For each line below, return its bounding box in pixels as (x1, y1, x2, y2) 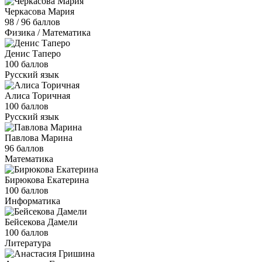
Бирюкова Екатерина (5, 174, 89, 185)
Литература (5, 237, 51, 248)
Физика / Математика (5, 27, 91, 37)
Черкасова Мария (5, 6, 74, 16)
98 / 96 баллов (5, 16, 60, 27)
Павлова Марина (5, 132, 73, 143)
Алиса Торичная (5, 90, 70, 101)
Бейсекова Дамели (5, 216, 78, 227)
